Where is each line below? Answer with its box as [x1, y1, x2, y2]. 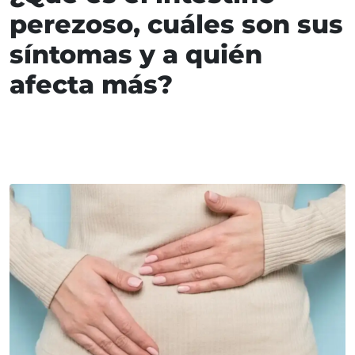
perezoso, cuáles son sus [10, 9, 343, 40]
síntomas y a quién [10, 39, 262, 71]
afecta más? [10, 69, 173, 101]
